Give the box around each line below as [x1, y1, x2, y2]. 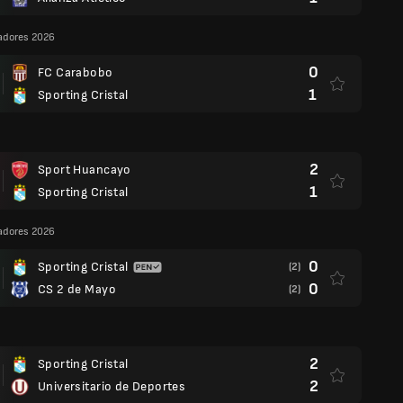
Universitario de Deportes [38, 379, 186, 394]
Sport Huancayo [38, 162, 131, 177]
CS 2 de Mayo [38, 282, 116, 297]
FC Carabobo [38, 65, 113, 80]
